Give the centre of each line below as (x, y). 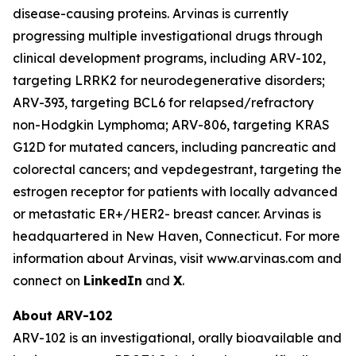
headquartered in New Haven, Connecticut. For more (176, 236)
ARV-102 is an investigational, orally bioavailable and (177, 338)
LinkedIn (113, 281)
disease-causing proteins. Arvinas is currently (151, 14)
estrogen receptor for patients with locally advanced (175, 192)
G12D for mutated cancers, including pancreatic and (174, 147)
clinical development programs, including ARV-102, (169, 58)
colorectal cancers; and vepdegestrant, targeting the (177, 169)
